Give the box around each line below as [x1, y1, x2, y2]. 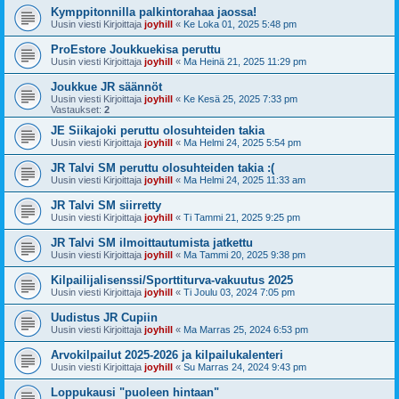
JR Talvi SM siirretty [51, 199, 161, 212]
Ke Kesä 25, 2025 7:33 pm [183, 94, 297, 104]
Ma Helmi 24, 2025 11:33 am [183, 175, 305, 185]
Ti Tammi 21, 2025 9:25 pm [183, 212, 300, 223]
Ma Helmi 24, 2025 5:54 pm [183, 137, 301, 148]
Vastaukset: [51, 104, 104, 115]
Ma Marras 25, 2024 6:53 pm [183, 324, 308, 335]
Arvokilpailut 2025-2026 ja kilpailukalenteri [51, 348, 283, 362]
